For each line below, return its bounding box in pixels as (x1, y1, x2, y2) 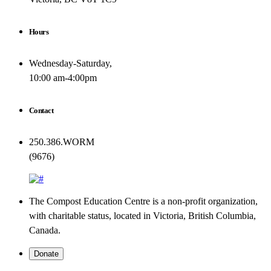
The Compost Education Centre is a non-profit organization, (29, 196, 258, 206)
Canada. (29, 225, 60, 235)
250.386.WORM (29, 137, 94, 147)
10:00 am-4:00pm (29, 73, 97, 83)
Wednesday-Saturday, (29, 58, 112, 68)
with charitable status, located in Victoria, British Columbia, (29, 211, 256, 221)
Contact (29, 106, 54, 115)
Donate (34, 249, 59, 258)
